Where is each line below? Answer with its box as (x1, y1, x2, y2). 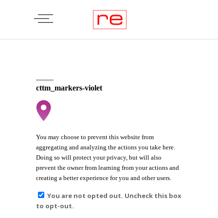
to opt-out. (36, 201, 74, 210)
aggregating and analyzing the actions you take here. (36, 144, 175, 151)
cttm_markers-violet (36, 84, 102, 92)
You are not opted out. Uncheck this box (47, 191, 182, 200)
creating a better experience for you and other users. (36, 174, 171, 182)
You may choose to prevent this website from (36, 133, 154, 141)
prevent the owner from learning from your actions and (36, 164, 179, 171)
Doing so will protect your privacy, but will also (36, 154, 162, 161)
